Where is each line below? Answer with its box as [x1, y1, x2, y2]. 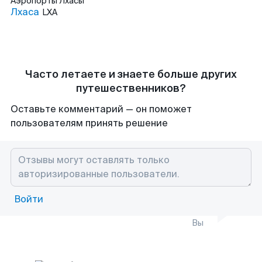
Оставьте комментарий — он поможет [11, 103, 192, 115]
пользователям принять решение [11, 117, 168, 129]
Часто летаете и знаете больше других [25, 67, 237, 81]
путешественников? [76, 81, 186, 95]
